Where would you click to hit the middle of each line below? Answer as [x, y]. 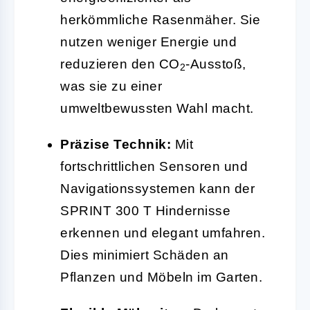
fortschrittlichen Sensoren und [154, 166]
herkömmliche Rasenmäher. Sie [160, 19]
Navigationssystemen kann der [157, 188]
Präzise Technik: [116, 144]
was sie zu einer [111, 86]
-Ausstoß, [216, 64]
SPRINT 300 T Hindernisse [145, 210]
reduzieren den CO [120, 64]
